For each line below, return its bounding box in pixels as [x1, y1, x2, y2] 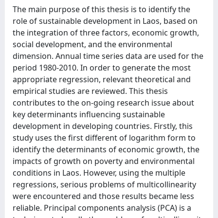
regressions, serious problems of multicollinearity [13, 179, 196, 190]
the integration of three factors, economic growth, [13, 27, 199, 38]
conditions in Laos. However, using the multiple [13, 167, 185, 178]
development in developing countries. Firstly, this [13, 121, 193, 131]
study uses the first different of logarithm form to [13, 132, 196, 143]
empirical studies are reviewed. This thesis [13, 86, 168, 96]
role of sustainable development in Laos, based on [13, 16, 198, 26]
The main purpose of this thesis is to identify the [13, 4, 190, 15]
